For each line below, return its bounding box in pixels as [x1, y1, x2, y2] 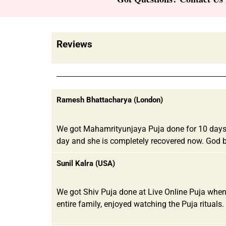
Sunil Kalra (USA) [56, 158, 115, 168]
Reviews [56, 38, 92, 50]
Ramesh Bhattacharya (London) [56, 95, 163, 105]
